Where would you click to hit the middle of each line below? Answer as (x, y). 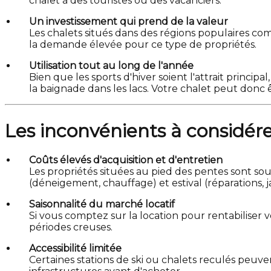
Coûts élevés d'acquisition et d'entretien (126, 160)
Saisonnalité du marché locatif (102, 204)
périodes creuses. (71, 227)
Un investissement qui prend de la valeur (129, 21)
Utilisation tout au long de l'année (111, 66)
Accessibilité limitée (75, 248)
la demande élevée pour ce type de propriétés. (143, 44)
